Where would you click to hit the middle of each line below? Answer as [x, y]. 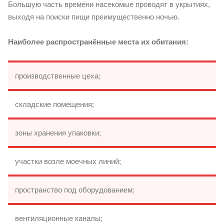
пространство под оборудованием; [75, 189]
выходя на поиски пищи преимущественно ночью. [94, 16]
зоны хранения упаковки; [58, 132]
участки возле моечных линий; [68, 161]
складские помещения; [54, 104]
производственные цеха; [58, 75]
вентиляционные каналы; [59, 218]
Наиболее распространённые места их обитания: [98, 41]
